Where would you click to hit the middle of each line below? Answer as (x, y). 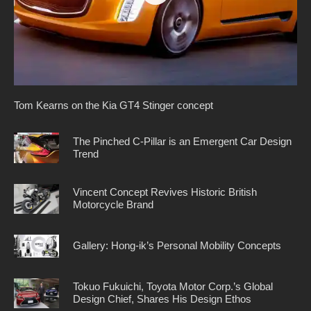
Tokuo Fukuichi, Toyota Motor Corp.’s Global (173, 287)
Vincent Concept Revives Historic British (165, 192)
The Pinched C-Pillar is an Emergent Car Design (182, 141)
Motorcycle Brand (113, 205)
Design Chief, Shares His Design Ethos (162, 299)
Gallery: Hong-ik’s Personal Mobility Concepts (177, 246)
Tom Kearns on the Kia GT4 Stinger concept (114, 106)
